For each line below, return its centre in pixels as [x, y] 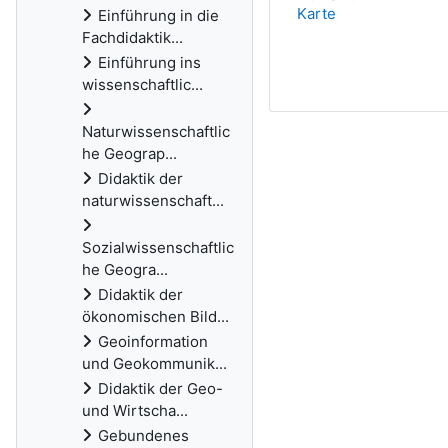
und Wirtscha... [135, 410]
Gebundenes [143, 435]
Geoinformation [153, 341]
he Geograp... [129, 153]
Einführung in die [158, 15]
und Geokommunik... [154, 363]
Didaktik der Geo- [160, 388]
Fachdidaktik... [132, 37]
